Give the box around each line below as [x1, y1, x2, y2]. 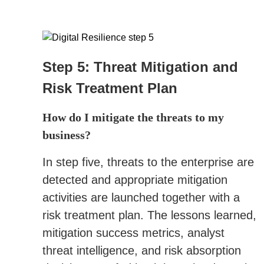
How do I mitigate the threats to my [42, 111, 224, 124]
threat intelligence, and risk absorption [42, 244, 241, 257]
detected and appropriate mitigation [42, 173, 227, 186]
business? [42, 128, 91, 141]
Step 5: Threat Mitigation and [42, 59, 238, 75]
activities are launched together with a [42, 191, 240, 204]
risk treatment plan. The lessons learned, [42, 209, 256, 222]
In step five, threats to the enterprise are [42, 156, 254, 169]
